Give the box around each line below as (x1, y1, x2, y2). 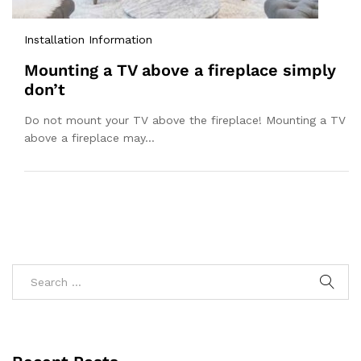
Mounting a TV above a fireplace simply (24, 60, 336, 81)
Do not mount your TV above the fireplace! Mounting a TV (24, 114, 346, 127)
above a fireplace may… (24, 131, 155, 145)
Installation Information (24, 33, 152, 47)
